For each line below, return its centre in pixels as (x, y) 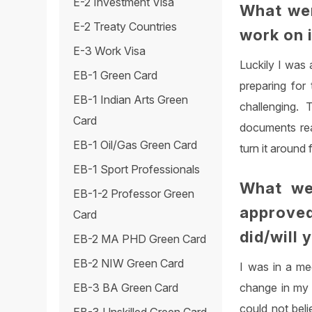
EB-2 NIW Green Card (129, 264)
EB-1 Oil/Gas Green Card (135, 145)
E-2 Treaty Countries (125, 27)
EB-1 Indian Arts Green (131, 100)
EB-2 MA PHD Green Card (140, 239)
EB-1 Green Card (116, 76)
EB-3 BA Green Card (126, 288)
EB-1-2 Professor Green (134, 194)
